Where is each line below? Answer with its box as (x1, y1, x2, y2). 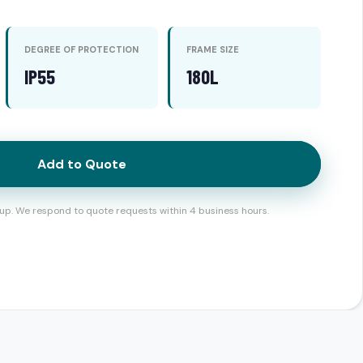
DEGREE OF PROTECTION (23, 44, 139, 55)
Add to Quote (37, 156, 126, 173)
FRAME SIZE (186, 44, 240, 55)
